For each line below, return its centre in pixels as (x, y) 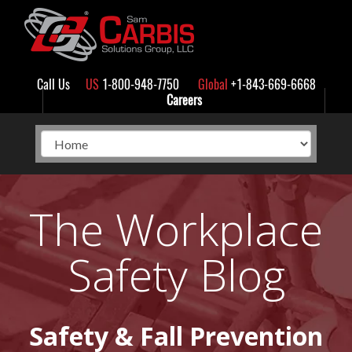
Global (213, 84)
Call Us (53, 84)
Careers (184, 100)
